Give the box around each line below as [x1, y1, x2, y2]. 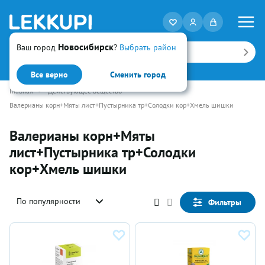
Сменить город [110, 69, 166, 80]
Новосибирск [58, 41, 114, 53]
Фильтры [208, 197, 241, 208]
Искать [35, 47, 61, 57]
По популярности [17, 196, 80, 206]
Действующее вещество [48, 86, 122, 95]
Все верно [31, 69, 68, 80]
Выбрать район [119, 42, 176, 53]
